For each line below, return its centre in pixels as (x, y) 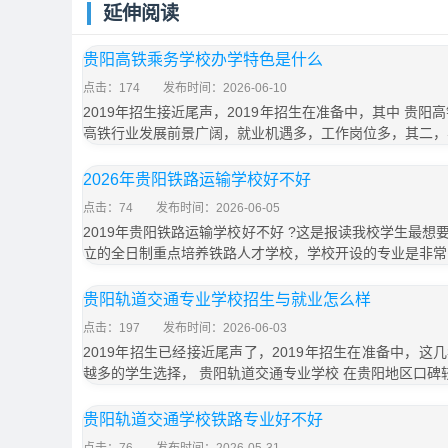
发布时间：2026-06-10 (225, 88)
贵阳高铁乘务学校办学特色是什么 (203, 59)
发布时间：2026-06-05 (218, 208)
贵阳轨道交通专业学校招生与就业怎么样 (227, 299)
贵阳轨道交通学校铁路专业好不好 (203, 419)
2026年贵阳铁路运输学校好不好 (197, 179)
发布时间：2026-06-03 (225, 328)
